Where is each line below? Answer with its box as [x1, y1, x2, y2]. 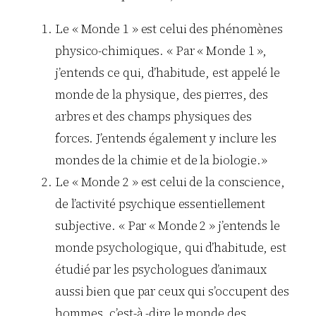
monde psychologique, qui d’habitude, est [55, 238, 286, 256]
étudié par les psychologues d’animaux [55, 260, 267, 278]
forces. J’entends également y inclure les [55, 129, 276, 147]
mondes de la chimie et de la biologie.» [55, 151, 268, 169]
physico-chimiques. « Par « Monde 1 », [55, 42, 267, 59]
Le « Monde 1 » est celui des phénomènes [55, 20, 284, 37]
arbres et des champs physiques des [55, 107, 252, 125]
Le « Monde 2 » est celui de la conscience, [55, 173, 285, 190]
